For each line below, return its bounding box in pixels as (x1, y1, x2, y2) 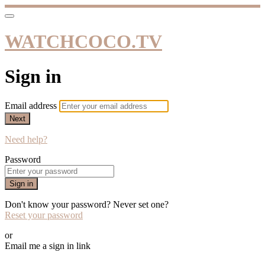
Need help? (5, 134, 47, 145)
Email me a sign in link (5, 241, 91, 251)
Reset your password (5, 210, 83, 221)
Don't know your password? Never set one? (5, 199, 169, 210)
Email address (5, 101, 59, 111)
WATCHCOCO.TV (5, 31, 162, 53)
